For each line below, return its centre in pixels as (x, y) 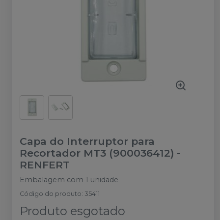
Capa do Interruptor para (87, 141)
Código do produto (51, 194)
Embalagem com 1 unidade (69, 180)
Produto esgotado (72, 211)
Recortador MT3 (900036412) (97, 153)
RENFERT (45, 165)
